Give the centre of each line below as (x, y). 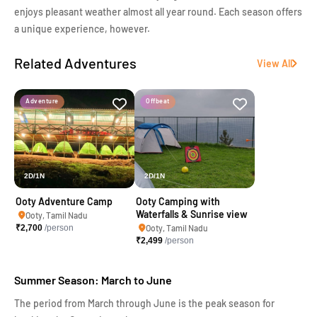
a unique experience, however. (82, 29)
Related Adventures (75, 63)
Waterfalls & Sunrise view (192, 214)
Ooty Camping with (178, 201)
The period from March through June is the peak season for (144, 303)
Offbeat (158, 101)
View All (275, 63)
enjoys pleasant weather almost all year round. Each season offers (158, 12)
